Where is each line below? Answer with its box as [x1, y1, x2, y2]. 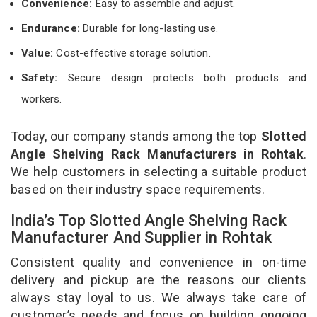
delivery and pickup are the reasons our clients [11, 272, 306, 287]
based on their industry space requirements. [11, 181, 265, 197]
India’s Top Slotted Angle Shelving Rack [11, 211, 287, 229]
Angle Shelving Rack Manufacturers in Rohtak [11, 146, 304, 161]
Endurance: [21, 21, 80, 35]
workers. [21, 92, 62, 105]
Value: [21, 46, 57, 59]
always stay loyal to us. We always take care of [11, 289, 306, 305]
